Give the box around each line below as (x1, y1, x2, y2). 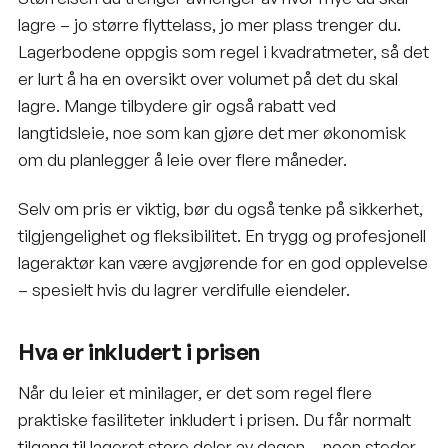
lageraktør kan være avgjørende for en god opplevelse (18, 251, 428, 273)
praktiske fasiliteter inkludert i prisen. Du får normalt (18, 408, 411, 430)
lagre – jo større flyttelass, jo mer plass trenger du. (18, 13, 401, 35)
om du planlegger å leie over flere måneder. (18, 148, 347, 170)
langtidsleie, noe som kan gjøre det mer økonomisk (18, 121, 406, 143)
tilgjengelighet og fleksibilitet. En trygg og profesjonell (18, 224, 426, 246)
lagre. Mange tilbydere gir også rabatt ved (18, 94, 336, 116)
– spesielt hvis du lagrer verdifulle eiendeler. (18, 278, 350, 300)
